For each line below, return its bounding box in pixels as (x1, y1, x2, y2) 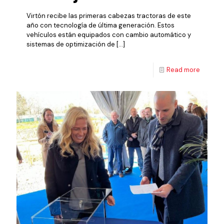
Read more (166, 65, 200, 74)
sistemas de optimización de (26, 39, 115, 48)
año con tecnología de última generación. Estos (26, 20, 174, 29)
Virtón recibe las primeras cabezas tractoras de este (26, 11, 191, 20)
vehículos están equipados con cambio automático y (26, 30, 191, 39)
